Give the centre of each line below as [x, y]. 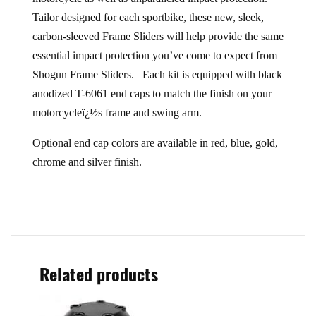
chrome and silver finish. [87, 162]
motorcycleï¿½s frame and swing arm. [117, 113]
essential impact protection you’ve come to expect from [155, 55]
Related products [99, 274]
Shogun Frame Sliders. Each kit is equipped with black [157, 74]
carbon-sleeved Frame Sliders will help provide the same [158, 36]
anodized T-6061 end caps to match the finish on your [152, 93]
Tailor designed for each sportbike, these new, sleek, [148, 17]
